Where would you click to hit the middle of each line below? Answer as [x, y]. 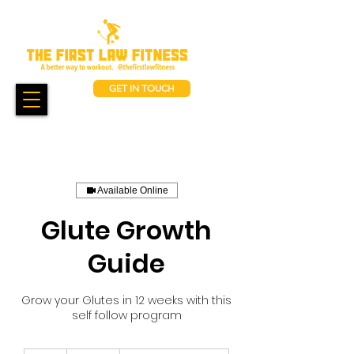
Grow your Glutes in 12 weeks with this [126, 300]
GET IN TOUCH [142, 88]
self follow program [126, 315]
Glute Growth [126, 230]
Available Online [132, 190]
